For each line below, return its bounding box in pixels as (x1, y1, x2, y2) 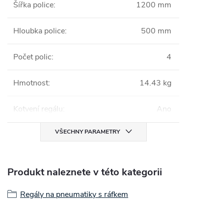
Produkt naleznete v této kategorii (7, 165, 162, 179)
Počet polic (13, 52, 52, 62)
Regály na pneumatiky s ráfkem (20, 189, 128, 200)
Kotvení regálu (13, 104, 63, 114)
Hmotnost (13, 78, 48, 88)
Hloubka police (13, 26, 65, 36)
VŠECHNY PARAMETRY (55, 128, 120, 136)
